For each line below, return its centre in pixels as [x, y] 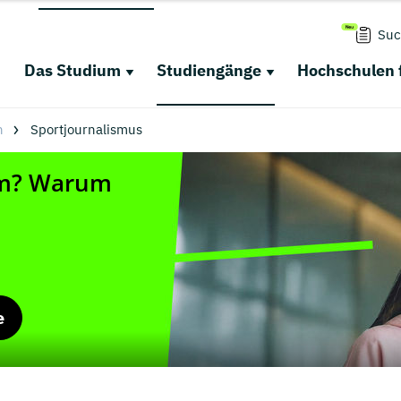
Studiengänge [209, 70]
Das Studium [72, 70]
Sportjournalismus [86, 129]
